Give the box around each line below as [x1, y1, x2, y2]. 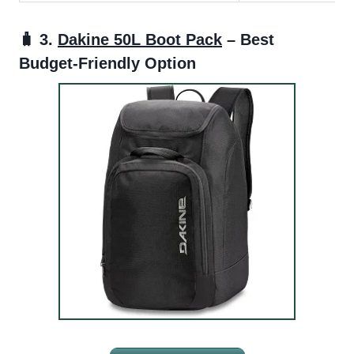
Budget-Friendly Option [19, 54, 196, 72]
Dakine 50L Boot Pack [58, 30, 222, 48]
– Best [222, 30, 274, 48]
